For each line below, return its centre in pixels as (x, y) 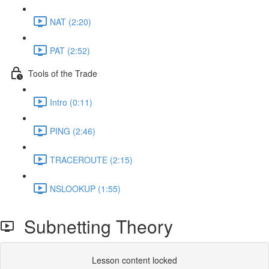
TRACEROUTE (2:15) (91, 159)
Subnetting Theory (94, 226)
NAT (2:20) (71, 21)
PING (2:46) (73, 131)
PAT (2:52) (70, 50)
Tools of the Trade (63, 73)
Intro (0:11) (71, 102)
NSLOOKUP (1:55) (85, 188)
